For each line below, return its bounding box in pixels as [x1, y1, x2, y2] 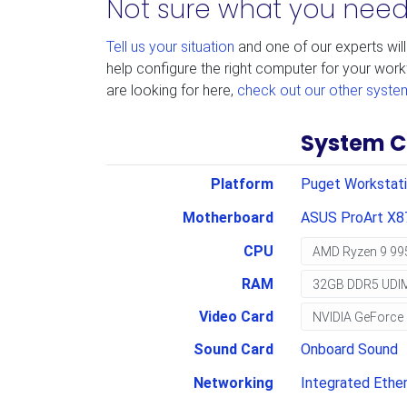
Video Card [198, 308, 273, 325]
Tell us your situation [106, 38, 234, 55]
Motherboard [182, 209, 273, 226]
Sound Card [193, 341, 273, 358]
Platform [210, 175, 273, 193]
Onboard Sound [300, 341, 398, 358]
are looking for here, [106, 82, 237, 99]
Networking [193, 374, 273, 392]
